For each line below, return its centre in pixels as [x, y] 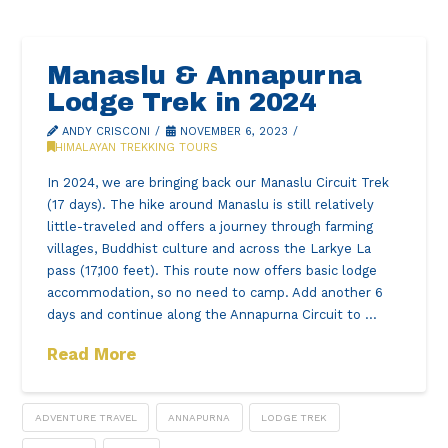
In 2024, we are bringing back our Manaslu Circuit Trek [218, 183]
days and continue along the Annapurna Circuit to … [212, 315]
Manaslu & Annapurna [204, 74]
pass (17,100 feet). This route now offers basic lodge [212, 271]
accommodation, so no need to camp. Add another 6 [215, 293]
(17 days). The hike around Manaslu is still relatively [211, 205]
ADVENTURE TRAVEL [85, 417]
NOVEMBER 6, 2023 [231, 131]
